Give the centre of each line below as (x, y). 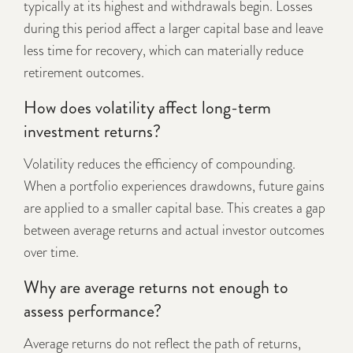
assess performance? (93, 311)
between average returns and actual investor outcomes (174, 230)
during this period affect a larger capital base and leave (173, 29)
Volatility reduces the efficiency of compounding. (160, 164)
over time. (51, 253)
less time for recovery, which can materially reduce (163, 51)
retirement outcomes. (84, 73)
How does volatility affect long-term (147, 108)
